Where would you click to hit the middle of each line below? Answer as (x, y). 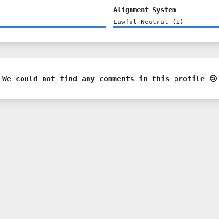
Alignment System (144, 10)
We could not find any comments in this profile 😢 (109, 78)
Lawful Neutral (141, 22)
